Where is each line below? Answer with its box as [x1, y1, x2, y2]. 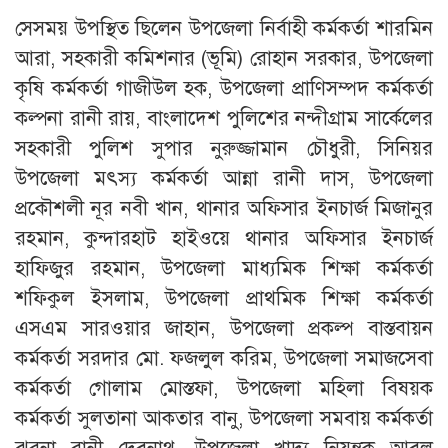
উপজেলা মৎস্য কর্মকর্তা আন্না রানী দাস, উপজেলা [15, 165, 433, 191]
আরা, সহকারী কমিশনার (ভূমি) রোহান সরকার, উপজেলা [15, 45, 433, 71]
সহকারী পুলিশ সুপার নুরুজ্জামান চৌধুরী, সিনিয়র [15, 135, 433, 161]
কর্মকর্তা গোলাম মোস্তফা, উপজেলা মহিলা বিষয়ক [15, 375, 433, 401]
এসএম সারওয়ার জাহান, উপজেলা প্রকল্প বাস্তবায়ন [15, 315, 433, 341]
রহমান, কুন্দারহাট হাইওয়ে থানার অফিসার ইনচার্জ [15, 225, 433, 251]
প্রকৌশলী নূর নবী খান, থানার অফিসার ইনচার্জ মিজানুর [15, 195, 433, 221]
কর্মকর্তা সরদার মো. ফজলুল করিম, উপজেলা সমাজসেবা [15, 345, 433, 371]
